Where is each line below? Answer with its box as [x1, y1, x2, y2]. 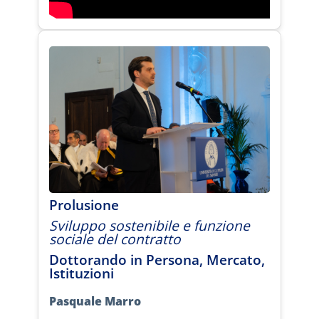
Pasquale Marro [49, 293, 141, 310]
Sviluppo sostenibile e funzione [49, 216, 250, 236]
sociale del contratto [49, 229, 181, 249]
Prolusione [49, 195, 119, 215]
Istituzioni [49, 263, 114, 283]
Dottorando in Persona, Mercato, [49, 250, 265, 270]
